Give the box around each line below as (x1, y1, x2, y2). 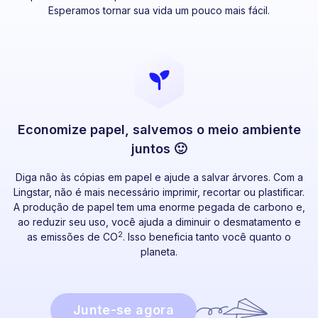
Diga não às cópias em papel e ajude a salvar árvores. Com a (15, 170, 303, 183)
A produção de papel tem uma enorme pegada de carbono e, (13, 200, 305, 213)
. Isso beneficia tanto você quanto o (123, 230, 291, 243)
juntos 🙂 (131, 141, 187, 156)
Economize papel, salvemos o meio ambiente (17, 121, 301, 137)
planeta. (141, 245, 177, 258)
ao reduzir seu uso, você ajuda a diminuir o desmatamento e (17, 215, 301, 228)
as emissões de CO (27, 230, 118, 243)
